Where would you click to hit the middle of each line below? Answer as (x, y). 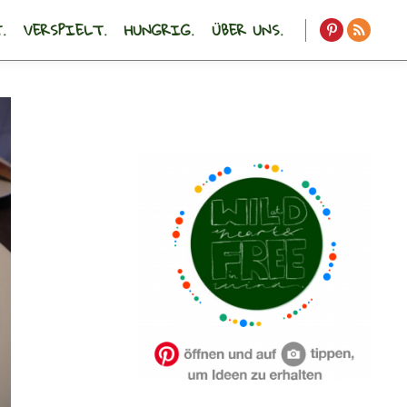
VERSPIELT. (65, 30)
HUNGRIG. (159, 30)
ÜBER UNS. (247, 30)
